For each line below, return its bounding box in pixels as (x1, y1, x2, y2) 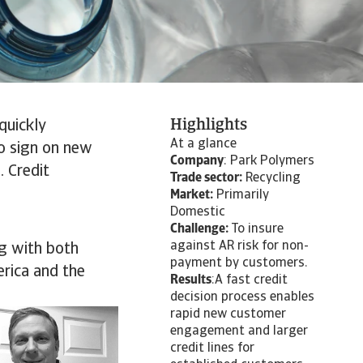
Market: (170, 189, 213, 202)
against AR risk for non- (170, 240, 309, 253)
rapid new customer (170, 308, 286, 321)
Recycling (242, 172, 301, 185)
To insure (231, 223, 284, 236)
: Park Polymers (224, 155, 314, 168)
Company (170, 155, 224, 168)
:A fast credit (211, 274, 288, 287)
